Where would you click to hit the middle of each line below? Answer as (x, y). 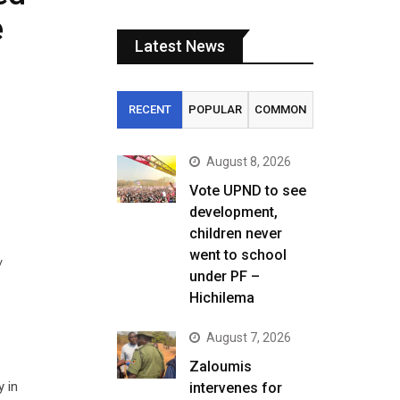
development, (233, 212)
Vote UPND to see (248, 191)
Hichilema (222, 298)
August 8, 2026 (249, 162)
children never (236, 233)
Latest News (180, 46)
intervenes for (236, 388)
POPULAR (215, 109)
